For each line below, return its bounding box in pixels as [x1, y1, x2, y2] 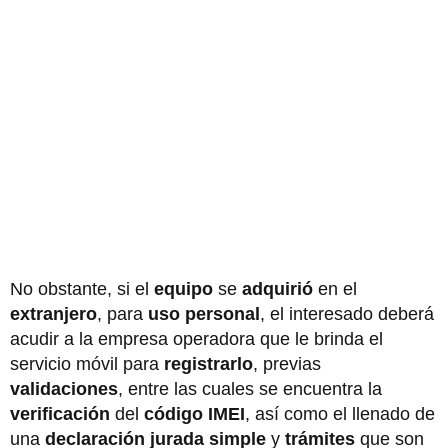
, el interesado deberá [260, 303, 434, 324]
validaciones [10, 378, 118, 399]
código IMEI [144, 403, 245, 424]
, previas [253, 353, 321, 374]
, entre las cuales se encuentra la [118, 378, 382, 399]
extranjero [10, 303, 97, 324]
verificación [10, 403, 110, 424]
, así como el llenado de [245, 403, 435, 424]
